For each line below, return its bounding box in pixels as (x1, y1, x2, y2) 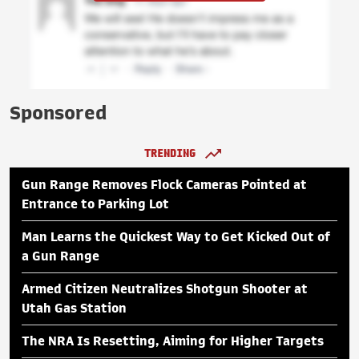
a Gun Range (22, 249, 99, 263)
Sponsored (10, 103, 107, 123)
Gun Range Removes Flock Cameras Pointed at (22, 178, 307, 192)
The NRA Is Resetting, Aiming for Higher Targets (22, 334, 324, 348)
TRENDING (144, 146, 196, 160)
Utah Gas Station (22, 301, 127, 315)
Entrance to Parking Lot (22, 197, 169, 211)
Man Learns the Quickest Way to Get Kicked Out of (22, 230, 330, 244)
